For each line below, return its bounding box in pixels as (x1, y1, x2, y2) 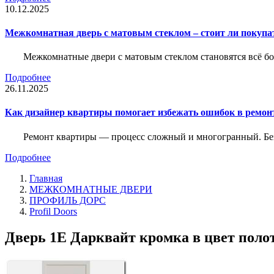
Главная (29, 172, 62, 183)
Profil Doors (29, 206, 77, 217)
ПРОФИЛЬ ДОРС (29, 194, 106, 206)
